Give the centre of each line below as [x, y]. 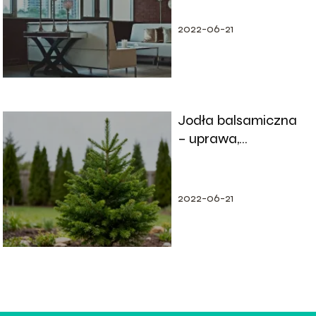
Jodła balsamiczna [237, 121]
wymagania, [215, 157]
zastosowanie [220, 176]
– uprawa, [208, 139]
